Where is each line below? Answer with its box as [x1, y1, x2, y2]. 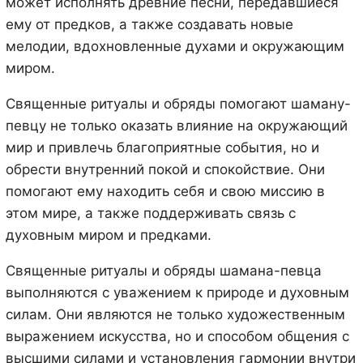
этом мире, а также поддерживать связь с [5, 205, 296, 222]
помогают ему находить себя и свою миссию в [5, 183, 325, 200]
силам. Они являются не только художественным [5, 306, 345, 323]
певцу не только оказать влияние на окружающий [5, 117, 348, 135]
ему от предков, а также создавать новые [5, 16, 293, 33]
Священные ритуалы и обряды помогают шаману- [5, 96, 351, 113]
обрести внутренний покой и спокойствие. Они [5, 161, 325, 178]
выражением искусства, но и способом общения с [5, 328, 349, 345]
